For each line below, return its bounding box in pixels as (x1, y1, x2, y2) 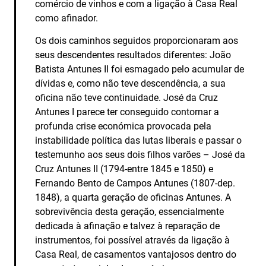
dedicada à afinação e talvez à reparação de (35, 220, 220, 232)
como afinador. (35, 12, 99, 24)
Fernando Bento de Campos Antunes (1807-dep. (35, 178, 236, 189)
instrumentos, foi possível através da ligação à (35, 235, 230, 246)
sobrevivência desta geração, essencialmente (35, 206, 224, 217)
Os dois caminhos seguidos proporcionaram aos (35, 35, 239, 46)
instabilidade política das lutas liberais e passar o (35, 135, 242, 146)
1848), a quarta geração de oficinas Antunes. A (35, 192, 232, 203)
